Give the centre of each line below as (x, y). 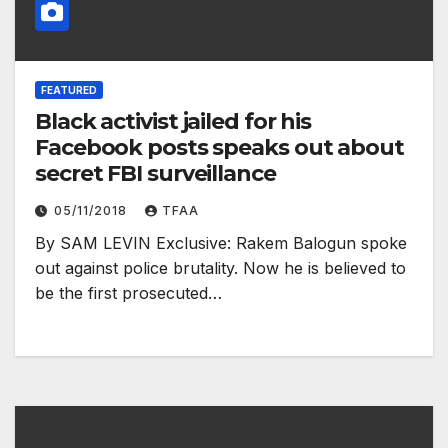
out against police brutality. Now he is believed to (220, 267)
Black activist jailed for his (173, 121)
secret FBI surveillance (155, 173)
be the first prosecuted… (128, 292)
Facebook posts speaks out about (219, 147)
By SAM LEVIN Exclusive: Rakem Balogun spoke (221, 242)
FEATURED (69, 89)
